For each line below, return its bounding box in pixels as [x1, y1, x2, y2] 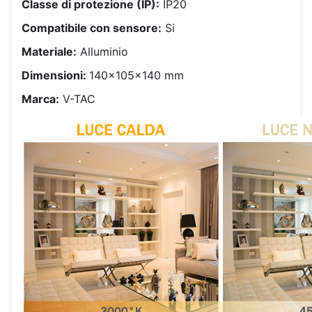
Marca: [22, 91, 59, 106]
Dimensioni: [22, 68, 89, 82]
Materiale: [22, 44, 77, 58]
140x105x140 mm [89, 68, 184, 82]
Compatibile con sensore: [22, 20, 162, 35]
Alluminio [77, 44, 128, 58]
